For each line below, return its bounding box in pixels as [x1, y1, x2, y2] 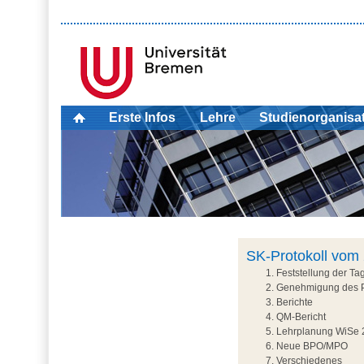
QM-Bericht [275, 311, 326, 323]
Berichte [275, 297, 313, 309]
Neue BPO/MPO [275, 340, 348, 353]
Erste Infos [109, 110, 176, 125]
